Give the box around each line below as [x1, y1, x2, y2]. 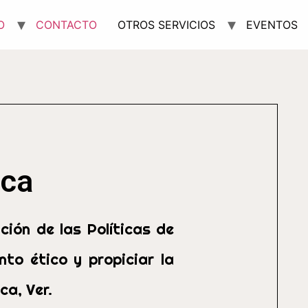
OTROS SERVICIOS [118, 18, 215, 32]
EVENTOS [246, 18, 298, 32]
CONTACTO [36, 18, 97, 32]
